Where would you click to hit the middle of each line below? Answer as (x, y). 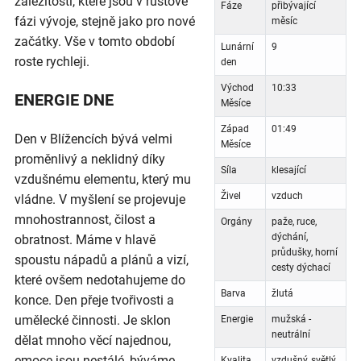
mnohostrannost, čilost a (85, 220)
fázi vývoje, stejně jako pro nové (105, 22)
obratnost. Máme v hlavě (85, 240)
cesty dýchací (301, 268)
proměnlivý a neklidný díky (90, 160)
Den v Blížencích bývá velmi (93, 139)
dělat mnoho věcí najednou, (93, 341)
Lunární (237, 47)
